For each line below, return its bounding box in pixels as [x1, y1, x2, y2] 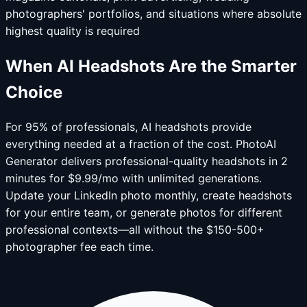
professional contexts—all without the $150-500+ [5, 223, 265, 237]
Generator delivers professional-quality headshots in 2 [5, 154, 288, 169]
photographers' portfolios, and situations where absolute [5, 6, 302, 21]
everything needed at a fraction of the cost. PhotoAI [5, 137, 276, 151]
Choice [5, 82, 62, 102]
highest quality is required [5, 23, 140, 38]
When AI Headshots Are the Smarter [5, 56, 297, 76]
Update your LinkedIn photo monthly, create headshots [5, 188, 292, 203]
